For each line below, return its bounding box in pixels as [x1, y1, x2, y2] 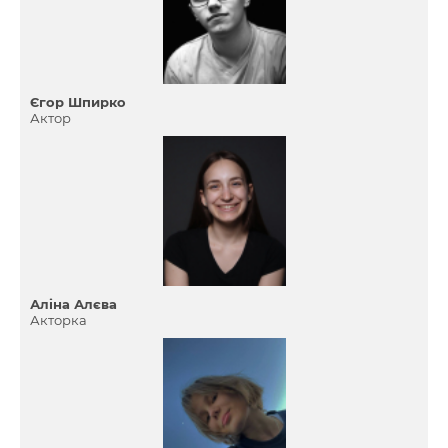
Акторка [30, 312, 87, 328]
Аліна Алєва [30, 296, 117, 312]
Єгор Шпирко [30, 94, 126, 110]
